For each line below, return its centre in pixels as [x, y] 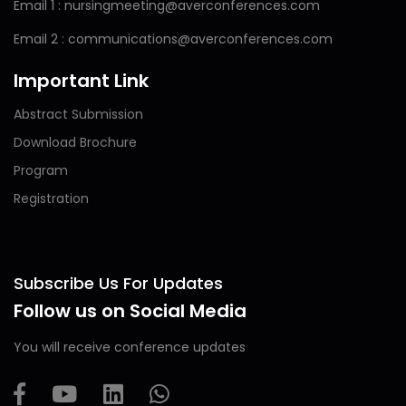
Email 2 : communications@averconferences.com [173, 39]
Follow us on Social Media [130, 311]
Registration [51, 198]
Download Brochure [75, 142]
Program [41, 170]
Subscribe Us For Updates [118, 283]
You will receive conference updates [130, 347]
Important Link [81, 81]
